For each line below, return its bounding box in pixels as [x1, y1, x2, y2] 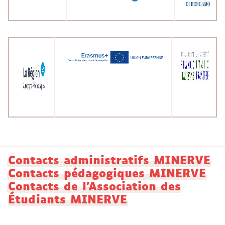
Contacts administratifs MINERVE [8, 156, 210, 167]
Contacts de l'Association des [8, 182, 181, 193]
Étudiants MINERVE [8, 195, 127, 206]
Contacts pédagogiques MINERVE [8, 169, 206, 180]
